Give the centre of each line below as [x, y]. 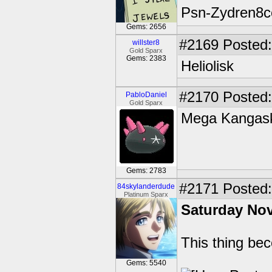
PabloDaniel [146, 95]
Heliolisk [207, 66]
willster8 [146, 42]
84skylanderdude [146, 186]
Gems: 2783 [146, 171]
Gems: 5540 [146, 263]
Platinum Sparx [146, 194]
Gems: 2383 [146, 58]
